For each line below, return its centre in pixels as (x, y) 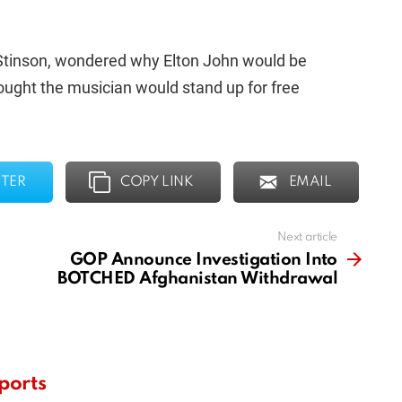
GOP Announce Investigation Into (203, 260)
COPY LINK (157, 183)
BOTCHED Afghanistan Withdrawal (197, 279)
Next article (307, 238)
